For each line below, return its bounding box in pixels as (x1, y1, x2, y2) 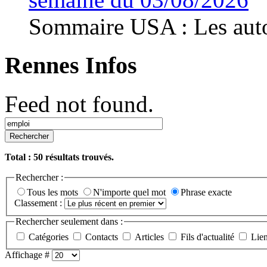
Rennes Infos (5, 52, 137, 79)
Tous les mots (27, 187, 80, 198)
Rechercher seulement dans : (15, 216, 123, 227)
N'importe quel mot (93, 187, 168, 198)
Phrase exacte (181, 187, 232, 198)
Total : (5, 151, 33, 162)
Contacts (85, 231, 120, 242)
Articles (135, 231, 166, 242)
